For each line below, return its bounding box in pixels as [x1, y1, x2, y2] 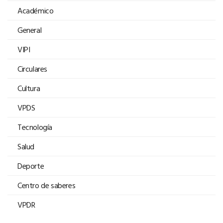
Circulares [17, 62, 47, 75]
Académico [17, 4, 54, 16]
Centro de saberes [17, 179, 76, 191]
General [17, 23, 42, 36]
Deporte [17, 159, 44, 172]
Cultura [17, 82, 40, 94]
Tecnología [17, 120, 52, 133]
